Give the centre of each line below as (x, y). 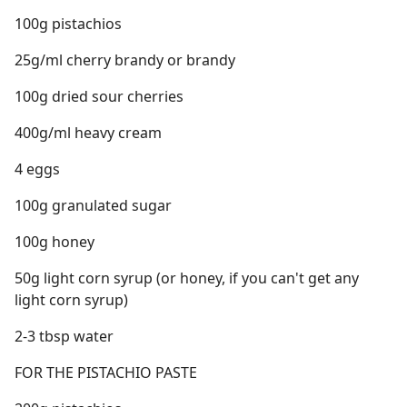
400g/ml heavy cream (88, 133)
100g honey (55, 242)
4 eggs (37, 169)
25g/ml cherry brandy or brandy (125, 60)
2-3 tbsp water (64, 336)
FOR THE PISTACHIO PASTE (106, 372)
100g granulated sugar (93, 205)
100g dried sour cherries (99, 96)
